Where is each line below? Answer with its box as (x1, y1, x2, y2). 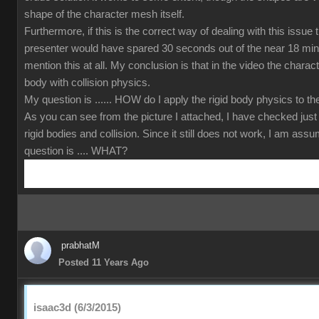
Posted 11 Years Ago (58, 257, 149, 268)
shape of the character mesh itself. (24, 9, 184, 20)
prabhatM (61, 240, 100, 251)
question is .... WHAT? (24, 145, 127, 157)
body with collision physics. (24, 77, 150, 88)
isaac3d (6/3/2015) (33, 302, 121, 313)
